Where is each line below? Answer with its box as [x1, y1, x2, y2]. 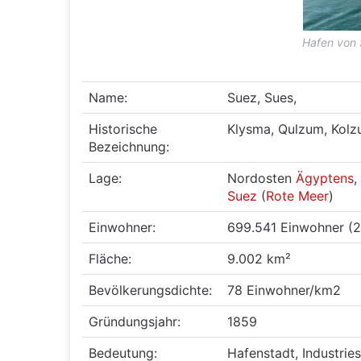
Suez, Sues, [227, 89, 297, 106]
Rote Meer [266, 188, 330, 204]
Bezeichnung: [89, 139, 170, 155]
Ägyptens [296, 170, 355, 186]
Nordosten [227, 170, 297, 186]
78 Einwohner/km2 [227, 282, 342, 298]
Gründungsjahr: [89, 313, 181, 330]
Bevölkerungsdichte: [89, 282, 213, 298]
